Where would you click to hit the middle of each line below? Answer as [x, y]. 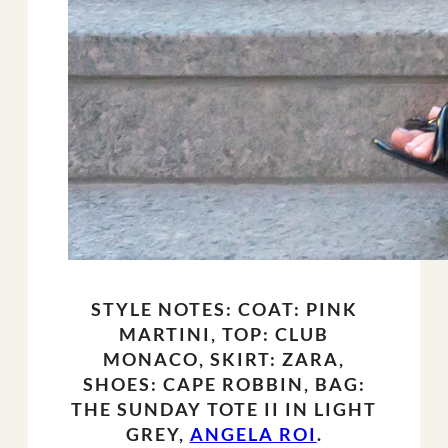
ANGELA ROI [253, 433]
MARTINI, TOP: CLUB [224, 333]
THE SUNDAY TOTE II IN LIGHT [224, 408]
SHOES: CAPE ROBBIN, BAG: [224, 383]
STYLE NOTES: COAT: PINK [224, 308]
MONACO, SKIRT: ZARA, [224, 358]
